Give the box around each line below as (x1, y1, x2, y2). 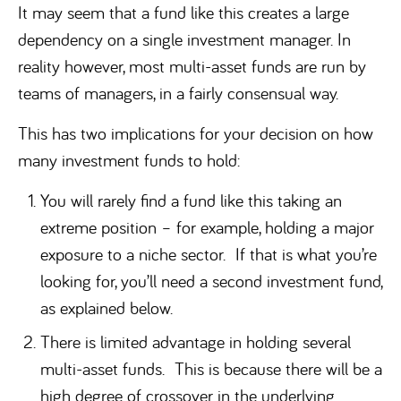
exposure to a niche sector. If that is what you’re (40, 243, 377, 265)
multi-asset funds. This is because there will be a (40, 357, 382, 380)
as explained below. (40, 296, 173, 319)
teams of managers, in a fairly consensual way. (18, 81, 338, 104)
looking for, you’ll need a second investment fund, (40, 269, 382, 292)
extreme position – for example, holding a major (40, 216, 374, 238)
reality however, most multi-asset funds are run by (18, 55, 366, 77)
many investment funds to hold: (18, 149, 240, 171)
